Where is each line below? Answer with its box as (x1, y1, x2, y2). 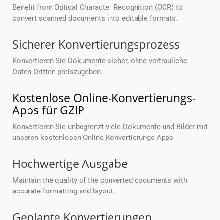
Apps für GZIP (12, 102, 84, 118)
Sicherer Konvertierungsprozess (12, 36, 180, 53)
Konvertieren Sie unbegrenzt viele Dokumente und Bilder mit (12, 122, 208, 132)
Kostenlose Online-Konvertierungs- (12, 90, 195, 106)
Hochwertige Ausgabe (12, 156, 128, 172)
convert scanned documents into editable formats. (12, 14, 178, 23)
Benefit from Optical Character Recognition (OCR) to (12, 3, 183, 12)
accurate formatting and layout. (12, 187, 115, 196)
